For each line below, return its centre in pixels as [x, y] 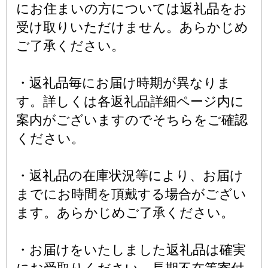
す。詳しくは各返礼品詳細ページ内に [130, 101]
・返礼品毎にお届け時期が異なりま [124, 83]
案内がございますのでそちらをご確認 [132, 120]
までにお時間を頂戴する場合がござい [131, 194]
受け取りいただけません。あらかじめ [132, 27]
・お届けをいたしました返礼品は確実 [131, 250]
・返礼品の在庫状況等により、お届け [130, 176]
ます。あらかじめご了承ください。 [125, 213]
